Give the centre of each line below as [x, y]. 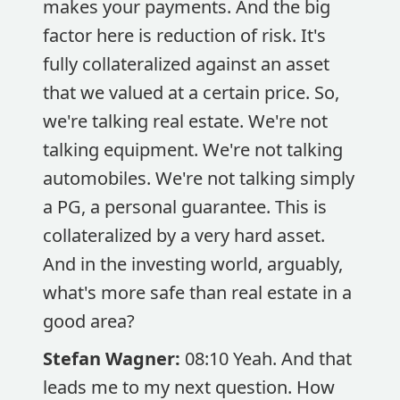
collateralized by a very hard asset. [184, 235]
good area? [89, 321]
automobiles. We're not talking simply [199, 178]
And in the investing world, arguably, [193, 264]
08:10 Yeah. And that [268, 358]
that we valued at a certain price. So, [191, 92]
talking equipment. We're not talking [193, 150]
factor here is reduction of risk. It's [184, 35]
